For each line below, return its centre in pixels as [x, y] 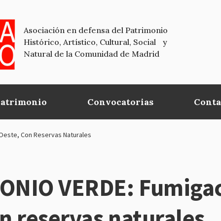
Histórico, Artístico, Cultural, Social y [95, 42]
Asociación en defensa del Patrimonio [96, 30]
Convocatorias [121, 102]
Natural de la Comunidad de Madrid [92, 54]
